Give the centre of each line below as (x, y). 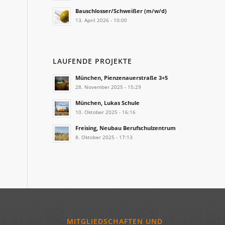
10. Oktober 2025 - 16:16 (106, 112)
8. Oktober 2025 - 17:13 (104, 137)
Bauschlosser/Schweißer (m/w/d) (121, 11)
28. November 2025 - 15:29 (108, 87)
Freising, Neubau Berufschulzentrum (126, 128)
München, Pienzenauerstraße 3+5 (122, 78)
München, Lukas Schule (108, 103)
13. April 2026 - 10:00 (101, 20)
